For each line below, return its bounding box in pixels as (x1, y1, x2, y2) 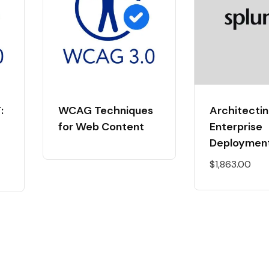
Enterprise (210, 119, 262, 134)
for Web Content (58, 119, 144, 134)
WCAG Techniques (58, 103, 153, 118)
